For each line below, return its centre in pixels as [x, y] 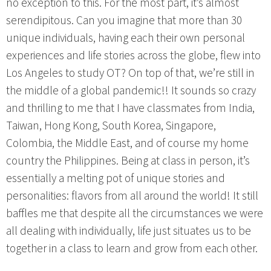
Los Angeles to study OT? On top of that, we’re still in [130, 73]
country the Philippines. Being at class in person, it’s [128, 161]
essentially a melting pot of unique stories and [116, 179]
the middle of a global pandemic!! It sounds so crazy [131, 91]
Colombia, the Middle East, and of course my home [127, 144]
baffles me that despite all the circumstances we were [135, 214]
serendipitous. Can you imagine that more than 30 [124, 21]
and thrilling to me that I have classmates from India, [130, 109]
